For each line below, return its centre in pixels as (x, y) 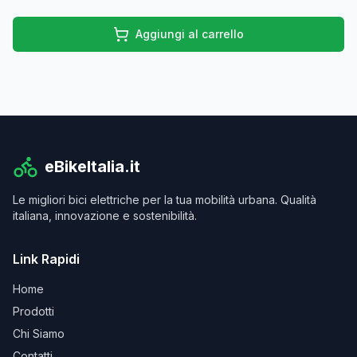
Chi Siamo (39, 333)
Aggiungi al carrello (190, 34)
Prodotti (33, 311)
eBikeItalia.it (92, 167)
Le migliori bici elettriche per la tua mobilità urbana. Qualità (165, 200)
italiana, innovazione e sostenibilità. (105, 216)
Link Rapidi (46, 259)
